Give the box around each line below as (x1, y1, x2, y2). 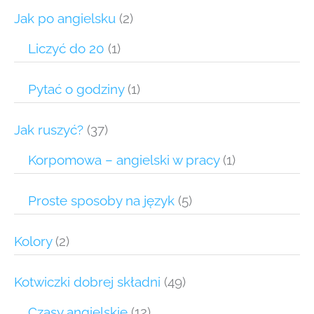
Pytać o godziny (28, 81, 124, 97)
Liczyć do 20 (28, 41, 104, 57)
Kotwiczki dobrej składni (14, 274, 161, 290)
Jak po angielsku (14, 11, 116, 27)
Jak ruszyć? (14, 122, 83, 138)
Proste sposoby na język (28, 193, 175, 209)
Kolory (14, 233, 52, 250)
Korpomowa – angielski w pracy (28, 152, 219, 168)
